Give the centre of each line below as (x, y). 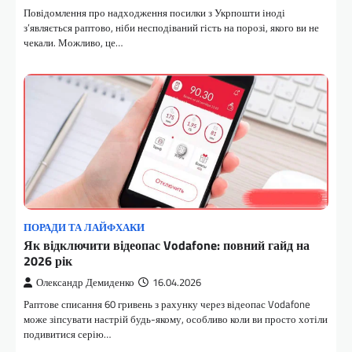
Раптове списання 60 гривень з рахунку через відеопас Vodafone (167, 304)
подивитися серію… (67, 334)
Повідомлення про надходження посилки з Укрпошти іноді (154, 12)
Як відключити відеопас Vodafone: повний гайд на (167, 245)
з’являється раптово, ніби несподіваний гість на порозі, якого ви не (171, 27)
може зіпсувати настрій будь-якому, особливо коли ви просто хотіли (176, 319)
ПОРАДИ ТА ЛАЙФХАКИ (84, 227)
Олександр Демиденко (85, 282)
